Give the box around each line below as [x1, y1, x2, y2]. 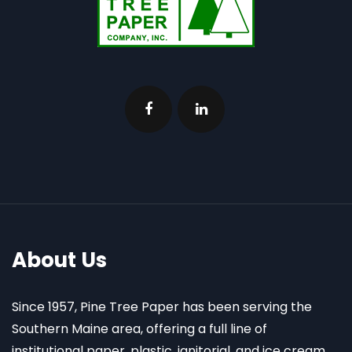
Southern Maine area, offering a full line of [12, 320, 267, 339]
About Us [12, 246, 107, 275]
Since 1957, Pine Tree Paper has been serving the [12, 298, 312, 317]
